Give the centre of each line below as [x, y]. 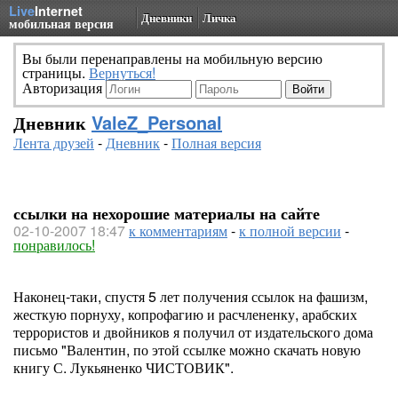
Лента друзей [54, 143]
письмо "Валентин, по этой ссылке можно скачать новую [187, 350]
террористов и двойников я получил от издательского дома [193, 332]
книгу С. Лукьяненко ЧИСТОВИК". [123, 367]
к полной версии [290, 231]
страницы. [56, 72]
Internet [59, 11]
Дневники [167, 17]
